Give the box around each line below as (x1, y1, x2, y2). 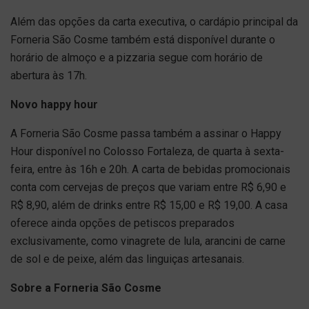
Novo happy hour (10, 98, 98, 111)
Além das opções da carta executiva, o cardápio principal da (10, 15, 298, 28)
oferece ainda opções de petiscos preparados (10, 217, 235, 230)
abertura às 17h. (10, 69, 87, 82)
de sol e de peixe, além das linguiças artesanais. (10, 252, 244, 266)
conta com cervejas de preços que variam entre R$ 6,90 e (10, 181, 286, 194)
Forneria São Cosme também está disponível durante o (10, 33, 275, 46)
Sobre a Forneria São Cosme (10, 281, 161, 295)
